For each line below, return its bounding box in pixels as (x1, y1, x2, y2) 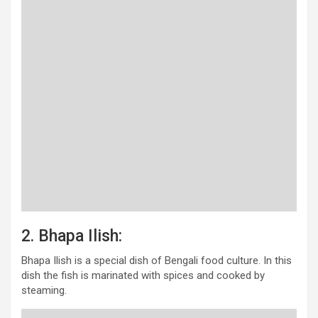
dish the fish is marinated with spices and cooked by (21, 269, 265, 283)
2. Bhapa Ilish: (21, 226, 122, 246)
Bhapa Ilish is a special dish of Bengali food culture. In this (21, 254, 292, 268)
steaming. (21, 284, 67, 297)
